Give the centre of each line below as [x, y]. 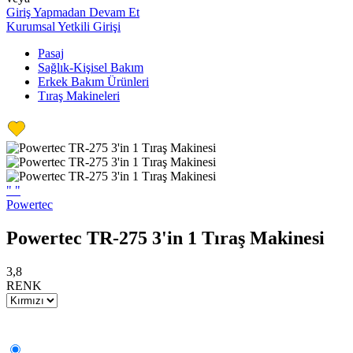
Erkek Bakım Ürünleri [93, 82]
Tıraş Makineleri [79, 96]
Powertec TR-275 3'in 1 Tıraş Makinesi [165, 238]
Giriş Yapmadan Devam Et [73, 12]
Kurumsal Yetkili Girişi [63, 26]
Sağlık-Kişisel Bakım [91, 67]
